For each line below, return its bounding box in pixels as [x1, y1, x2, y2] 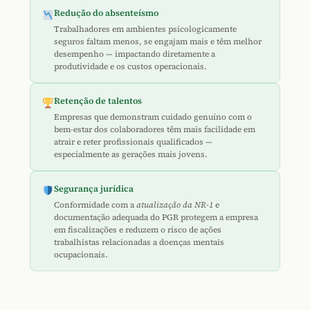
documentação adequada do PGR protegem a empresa [54, 211, 259, 223]
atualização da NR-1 [136, 199, 214, 210]
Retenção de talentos [54, 95, 143, 107]
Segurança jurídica [54, 182, 134, 194]
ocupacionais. [54, 248, 109, 260]
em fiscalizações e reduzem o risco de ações [54, 224, 222, 235]
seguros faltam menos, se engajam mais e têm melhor [54, 36, 262, 48]
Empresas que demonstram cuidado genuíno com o [54, 111, 253, 122]
